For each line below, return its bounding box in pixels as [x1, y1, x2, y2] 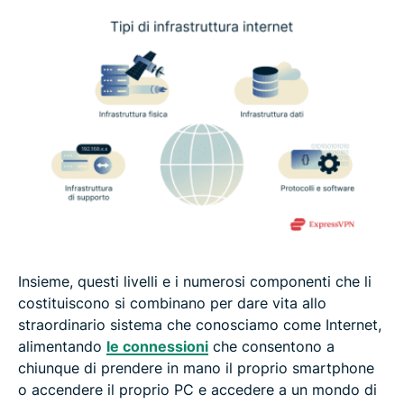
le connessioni [106, 337, 208, 356]
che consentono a [208, 337, 335, 356]
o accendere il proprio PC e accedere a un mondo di [18, 381, 377, 399]
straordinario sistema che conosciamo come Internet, [18, 316, 381, 335]
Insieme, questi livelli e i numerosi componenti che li [18, 272, 372, 291]
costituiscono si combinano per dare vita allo [18, 294, 326, 313]
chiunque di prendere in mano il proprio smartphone [18, 359, 374, 378]
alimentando [18, 337, 106, 356]
